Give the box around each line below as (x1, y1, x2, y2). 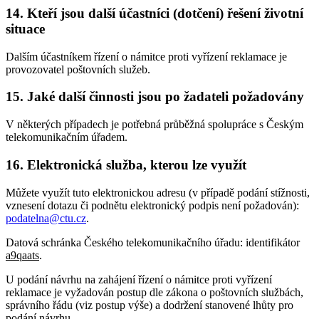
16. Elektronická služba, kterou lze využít (6, 157, 246, 172)
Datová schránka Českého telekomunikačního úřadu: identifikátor (6, 236, 300, 249)
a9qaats (6, 249, 39, 261)
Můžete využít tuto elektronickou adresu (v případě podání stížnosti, (6, 186, 310, 199)
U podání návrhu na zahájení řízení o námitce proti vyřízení (6, 273, 272, 286)
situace (6, 21, 45, 36)
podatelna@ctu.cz (6, 211, 86, 224)
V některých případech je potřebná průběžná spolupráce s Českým (6, 118, 303, 131)
